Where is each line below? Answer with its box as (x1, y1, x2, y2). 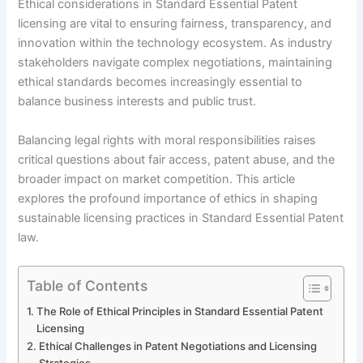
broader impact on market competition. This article (18, 171, 296, 186)
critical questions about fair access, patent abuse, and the (18, 152, 335, 167)
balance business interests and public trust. (18, 94, 257, 109)
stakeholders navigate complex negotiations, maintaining (18, 55, 333, 70)
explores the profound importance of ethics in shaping (18, 190, 318, 206)
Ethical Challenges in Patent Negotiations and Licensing (39, 339, 318, 352)
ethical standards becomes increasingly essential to (18, 75, 303, 90)
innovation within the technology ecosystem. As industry (18, 36, 333, 51)
